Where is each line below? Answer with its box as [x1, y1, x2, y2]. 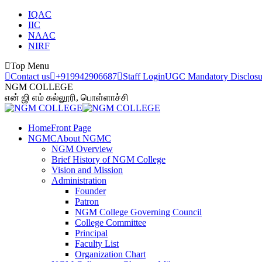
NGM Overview [51, 144, 113, 154]
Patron [75, 196, 99, 206]
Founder [75, 186, 106, 196]
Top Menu [11, 61, 49, 71]
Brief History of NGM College [51, 154, 166, 164]
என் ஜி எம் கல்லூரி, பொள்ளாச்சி [5, 92, 129, 102]
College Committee [75, 218, 146, 227]
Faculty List [75, 239, 119, 249]
